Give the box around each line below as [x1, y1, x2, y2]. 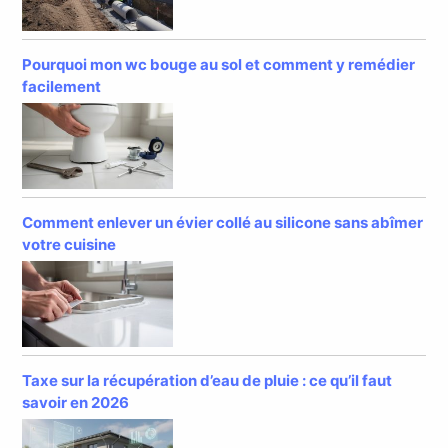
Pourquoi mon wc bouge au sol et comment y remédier [22, 55, 416, 75]
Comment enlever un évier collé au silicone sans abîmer [22, 213, 424, 233]
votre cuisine [22, 235, 117, 255]
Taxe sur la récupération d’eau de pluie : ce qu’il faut [22, 371, 393, 391]
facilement [22, 77, 102, 97]
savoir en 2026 [22, 393, 130, 413]
